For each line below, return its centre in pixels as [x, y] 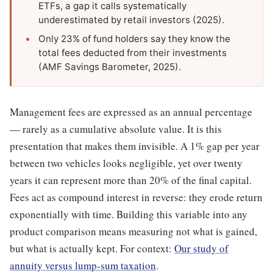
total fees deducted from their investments [133, 53]
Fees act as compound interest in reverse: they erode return [136, 197]
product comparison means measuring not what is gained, [133, 232]
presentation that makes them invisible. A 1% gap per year [135, 146]
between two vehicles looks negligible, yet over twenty [126, 163]
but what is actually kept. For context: [92, 249]
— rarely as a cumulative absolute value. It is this [116, 129]
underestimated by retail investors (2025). [131, 20]
